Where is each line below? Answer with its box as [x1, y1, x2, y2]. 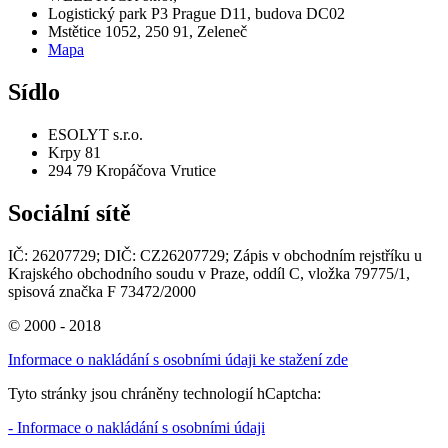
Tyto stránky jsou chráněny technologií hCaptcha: [8, 384, 321, 402]
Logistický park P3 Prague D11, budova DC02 [48, 5, 345, 23]
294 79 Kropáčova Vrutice [48, 161, 216, 179]
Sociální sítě [8, 199, 131, 226]
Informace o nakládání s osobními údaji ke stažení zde [8, 350, 348, 368]
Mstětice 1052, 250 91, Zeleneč [48, 23, 247, 41]
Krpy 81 [48, 143, 101, 161]
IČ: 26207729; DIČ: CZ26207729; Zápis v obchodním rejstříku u [8, 246, 422, 264]
